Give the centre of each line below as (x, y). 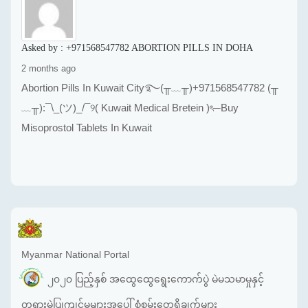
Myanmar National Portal (75, 254)
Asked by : (44, 47)
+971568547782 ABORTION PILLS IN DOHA (159, 47)
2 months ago (48, 68)
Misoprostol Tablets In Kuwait (87, 128)
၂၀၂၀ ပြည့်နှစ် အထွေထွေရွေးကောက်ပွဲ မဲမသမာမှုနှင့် (156, 279)
